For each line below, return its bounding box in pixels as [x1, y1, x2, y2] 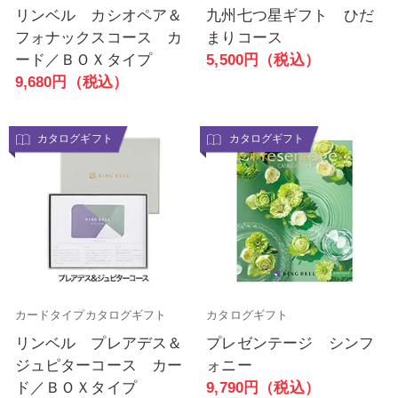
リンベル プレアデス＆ [14, 334, 183, 352]
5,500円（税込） [206, 51, 320, 68]
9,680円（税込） [14, 73, 129, 91]
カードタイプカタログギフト [14, 308, 167, 322]
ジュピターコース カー [14, 356, 183, 374]
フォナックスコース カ [14, 28, 183, 46]
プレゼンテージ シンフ [206, 334, 375, 352]
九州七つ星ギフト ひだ [206, 6, 375, 24]
